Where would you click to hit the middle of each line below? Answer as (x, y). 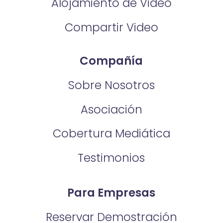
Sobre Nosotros (111, 85)
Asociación (111, 109)
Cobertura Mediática (111, 134)
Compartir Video (111, 27)
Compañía (111, 60)
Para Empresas (111, 193)
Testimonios (111, 158)
